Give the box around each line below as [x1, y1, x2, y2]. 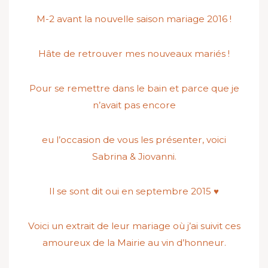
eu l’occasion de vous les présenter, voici [42, 134, 226, 145]
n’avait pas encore [92, 99, 176, 111]
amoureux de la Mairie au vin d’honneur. [42, 237, 226, 248]
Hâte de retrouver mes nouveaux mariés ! [38, 48, 230, 59]
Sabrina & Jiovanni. [92, 151, 176, 162]
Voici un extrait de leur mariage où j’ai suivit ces [28, 220, 240, 232]
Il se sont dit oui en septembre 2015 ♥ [49, 185, 219, 197]
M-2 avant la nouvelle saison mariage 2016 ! [36, 13, 232, 25]
